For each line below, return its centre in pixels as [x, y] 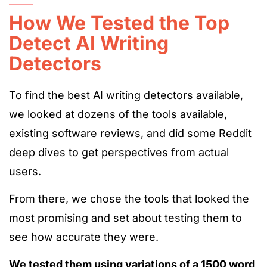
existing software [55, 133]
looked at [51, 114]
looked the [222, 199]
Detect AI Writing [89, 43]
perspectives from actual [164, 152]
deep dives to [45, 152]
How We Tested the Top [119, 23]
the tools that [158, 199]
